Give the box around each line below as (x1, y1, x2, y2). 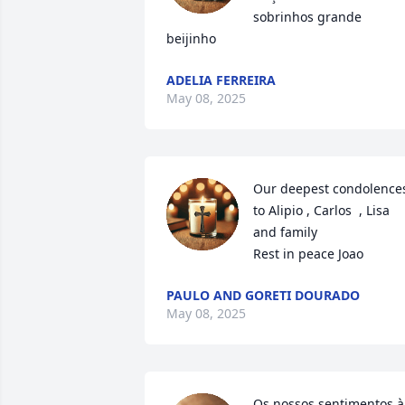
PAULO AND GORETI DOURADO (166, 287, 360, 304)
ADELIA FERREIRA (166, 71, 276, 89)
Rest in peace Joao (253, 245, 363, 262)
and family (253, 223, 321, 240)
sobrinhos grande (253, 8, 362, 25)
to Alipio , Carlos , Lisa (253, 202, 390, 219)
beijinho (166, 30, 216, 47)
